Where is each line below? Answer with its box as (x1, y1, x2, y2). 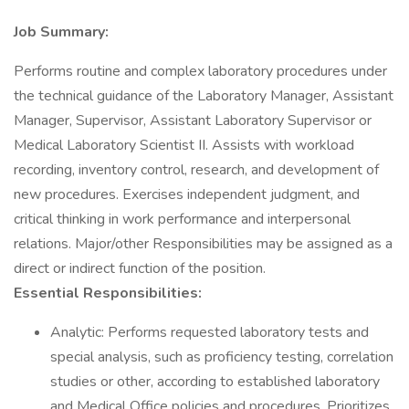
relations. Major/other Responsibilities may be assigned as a (14, 234, 393, 254)
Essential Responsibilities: (14, 283, 202, 303)
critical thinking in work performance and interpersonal (14, 209, 351, 229)
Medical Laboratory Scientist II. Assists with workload (14, 135, 354, 155)
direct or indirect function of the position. (14, 258, 266, 278)
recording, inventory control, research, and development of (14, 160, 379, 180)
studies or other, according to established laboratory (50, 372, 380, 392)
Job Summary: (14, 22, 109, 42)
